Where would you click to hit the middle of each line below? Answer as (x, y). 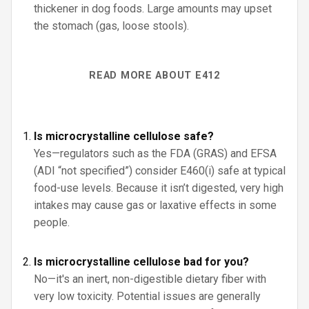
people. (52, 222)
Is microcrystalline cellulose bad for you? (141, 262)
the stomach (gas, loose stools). (111, 26)
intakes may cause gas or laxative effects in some (155, 205)
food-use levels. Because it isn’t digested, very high (159, 188)
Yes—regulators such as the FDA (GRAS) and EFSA (155, 153)
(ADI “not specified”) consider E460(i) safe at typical (160, 171)
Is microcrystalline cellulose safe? (124, 136)
